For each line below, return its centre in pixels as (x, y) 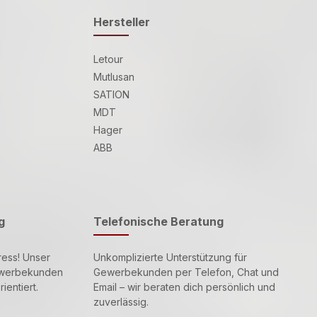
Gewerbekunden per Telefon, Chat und (186, 272)
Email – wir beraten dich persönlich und (184, 287)
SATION (111, 94)
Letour (108, 59)
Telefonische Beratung (158, 221)
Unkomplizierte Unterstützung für (170, 257)
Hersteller (122, 22)
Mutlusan (114, 76)
